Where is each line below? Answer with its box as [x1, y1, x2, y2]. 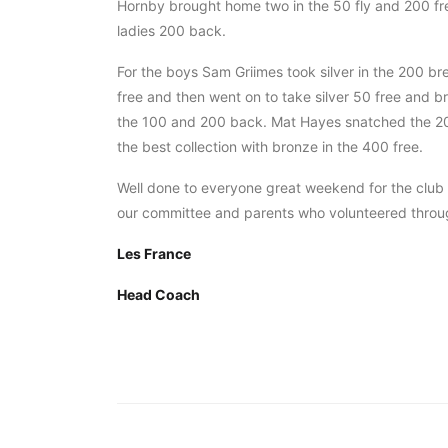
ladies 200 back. [117, 22, 226, 39]
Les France [117, 245, 191, 262]
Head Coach [117, 286, 200, 303]
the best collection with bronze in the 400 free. [117, 138, 423, 155]
